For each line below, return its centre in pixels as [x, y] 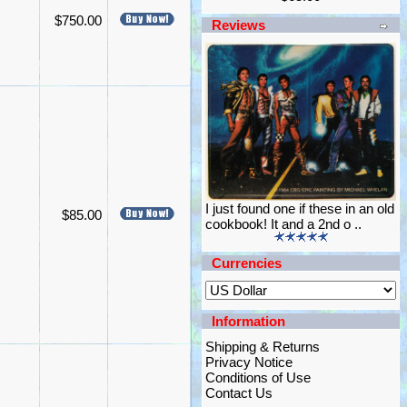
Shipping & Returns [263, 347]
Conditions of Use [258, 377]
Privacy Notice [249, 362]
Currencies [247, 263]
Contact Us [239, 393]
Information [248, 321]
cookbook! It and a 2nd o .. [283, 224]
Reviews [238, 25]
